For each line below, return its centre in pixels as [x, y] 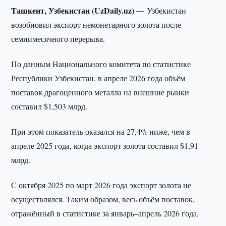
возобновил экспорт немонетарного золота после [96, 24]
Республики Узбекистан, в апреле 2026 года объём [98, 78]
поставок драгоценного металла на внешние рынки [100, 92]
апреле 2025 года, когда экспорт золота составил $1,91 [105, 146]
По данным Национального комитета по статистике [101, 64]
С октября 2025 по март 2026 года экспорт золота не [101, 185]
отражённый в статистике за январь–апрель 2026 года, [105, 213]
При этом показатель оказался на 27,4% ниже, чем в [101, 131]
